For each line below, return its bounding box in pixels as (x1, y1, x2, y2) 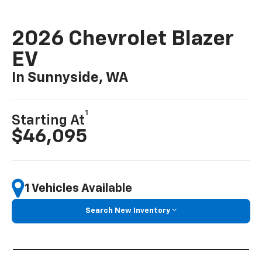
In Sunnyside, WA (12, 71, 129, 85)
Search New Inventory (85, 206, 170, 215)
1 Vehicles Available (25, 182, 133, 194)
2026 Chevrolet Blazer (12, 29, 235, 50)
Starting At (12, 113, 85, 128)
